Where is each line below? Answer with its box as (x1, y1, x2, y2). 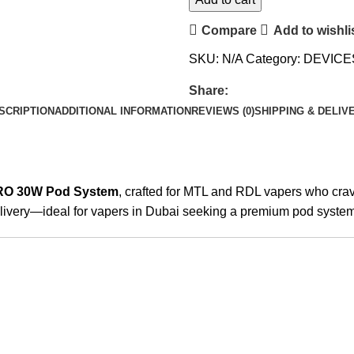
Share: (189, 84, 228, 97)
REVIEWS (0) (191, 105, 254, 117)
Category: (246, 52, 300, 66)
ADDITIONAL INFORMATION (55, 105, 191, 117)
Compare (201, 23, 258, 37)
